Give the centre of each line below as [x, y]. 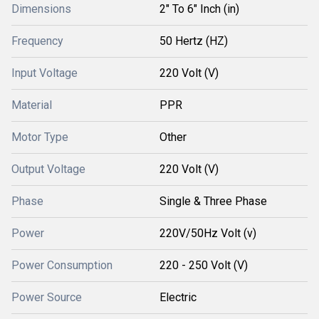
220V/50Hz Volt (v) [208, 233]
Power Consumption [62, 265]
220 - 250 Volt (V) [204, 265]
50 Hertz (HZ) [194, 41]
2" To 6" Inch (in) [199, 9]
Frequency [37, 41]
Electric [178, 297]
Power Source [47, 297]
